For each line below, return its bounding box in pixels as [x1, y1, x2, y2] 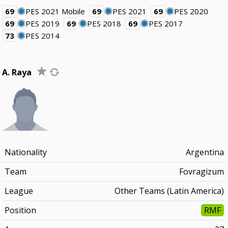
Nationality [4, 147, 47, 158]
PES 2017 [149, 18, 183, 28]
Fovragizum [179, 166, 224, 177]
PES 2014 [25, 31, 60, 41]
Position [4, 205, 36, 216]
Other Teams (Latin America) [114, 185, 224, 196]
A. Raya [2, 67, 32, 78]
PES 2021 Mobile [25, 6, 85, 16]
